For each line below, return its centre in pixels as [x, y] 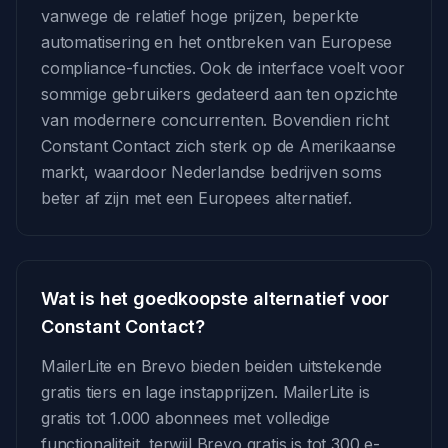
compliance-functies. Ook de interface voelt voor [223, 68]
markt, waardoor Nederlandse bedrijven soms [211, 172]
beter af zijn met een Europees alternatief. [196, 198]
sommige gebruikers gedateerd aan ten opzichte [220, 94]
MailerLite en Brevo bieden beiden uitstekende [212, 366]
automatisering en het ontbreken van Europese [217, 42]
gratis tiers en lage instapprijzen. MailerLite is [205, 392]
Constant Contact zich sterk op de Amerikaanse [219, 146]
